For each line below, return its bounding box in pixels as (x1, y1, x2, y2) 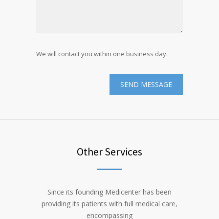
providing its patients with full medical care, (42, 198, 177, 208)
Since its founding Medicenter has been (47, 187, 172, 197)
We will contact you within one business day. (36, 49, 168, 58)
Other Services (77, 144, 142, 158)
